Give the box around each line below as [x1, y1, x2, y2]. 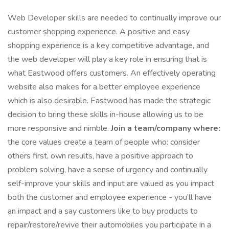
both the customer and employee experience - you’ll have [8, 192, 212, 203]
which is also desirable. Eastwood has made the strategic [8, 95, 211, 106]
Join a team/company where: [111, 123, 220, 134]
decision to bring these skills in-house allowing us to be [8, 109, 203, 120]
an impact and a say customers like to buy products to [8, 205, 198, 217]
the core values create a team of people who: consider [8, 136, 200, 148]
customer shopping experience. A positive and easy [8, 26, 190, 37]
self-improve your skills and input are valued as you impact [8, 178, 214, 189]
